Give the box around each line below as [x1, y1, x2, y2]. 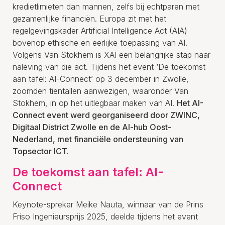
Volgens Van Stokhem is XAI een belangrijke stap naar [13, 49, 210, 60]
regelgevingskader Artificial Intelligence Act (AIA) [13, 25, 187, 36]
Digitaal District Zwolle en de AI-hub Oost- [13, 122, 171, 132]
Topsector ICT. [13, 146, 69, 156]
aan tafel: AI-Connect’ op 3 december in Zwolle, [13, 73, 189, 84]
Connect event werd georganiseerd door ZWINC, [13, 109, 200, 120]
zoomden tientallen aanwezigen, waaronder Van [13, 85, 188, 96]
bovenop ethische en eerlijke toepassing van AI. [13, 37, 187, 48]
